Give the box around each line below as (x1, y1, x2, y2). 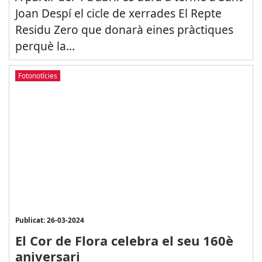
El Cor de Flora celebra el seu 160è (15, 232, 233, 250)
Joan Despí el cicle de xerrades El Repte (15, 5, 222, 21)
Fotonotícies (18, 71, 57, 81)
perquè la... (15, 37, 75, 54)
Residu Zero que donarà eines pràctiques (15, 21, 233, 37)
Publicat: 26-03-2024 (15, 215, 84, 225)
